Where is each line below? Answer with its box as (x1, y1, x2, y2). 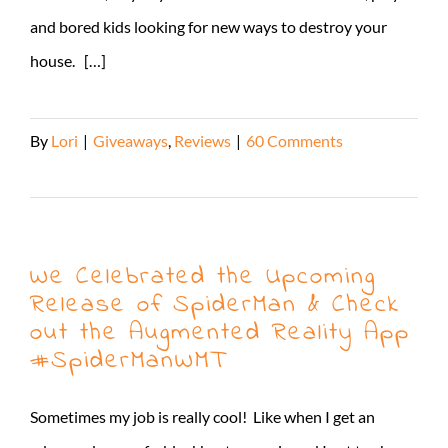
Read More (30, 164, 106, 184)
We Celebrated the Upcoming (30, 258, 376, 295)
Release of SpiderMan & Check (30, 286, 400, 323)
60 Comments (246, 130, 343, 150)
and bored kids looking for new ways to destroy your (30, 16, 387, 36)
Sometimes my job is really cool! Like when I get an (30, 406, 375, 426)
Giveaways (93, 130, 168, 150)
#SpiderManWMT (30, 342, 227, 379)
